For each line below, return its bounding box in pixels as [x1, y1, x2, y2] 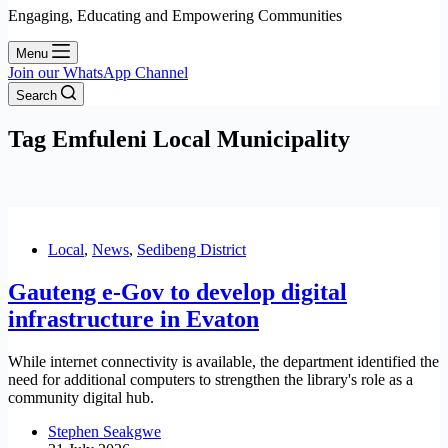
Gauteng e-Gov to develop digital [8, 278, 347, 305]
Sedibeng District [137, 240, 246, 258]
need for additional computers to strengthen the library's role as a [8, 370, 413, 388]
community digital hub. [8, 388, 154, 406]
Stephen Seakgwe [48, 422, 161, 440]
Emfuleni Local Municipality [46, 125, 350, 152]
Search [16, 88, 57, 103]
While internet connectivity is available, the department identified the [8, 352, 439, 370]
